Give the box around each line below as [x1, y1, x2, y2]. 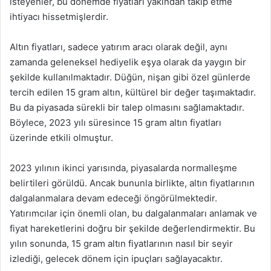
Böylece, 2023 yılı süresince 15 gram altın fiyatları [10, 117, 221, 128]
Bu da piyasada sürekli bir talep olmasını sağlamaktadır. [10, 102, 244, 113]
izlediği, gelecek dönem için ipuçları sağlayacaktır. [10, 253, 223, 264]
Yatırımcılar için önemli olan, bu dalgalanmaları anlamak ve [10, 207, 257, 219]
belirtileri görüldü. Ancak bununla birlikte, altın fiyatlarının [10, 177, 255, 189]
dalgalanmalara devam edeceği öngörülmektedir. [10, 192, 217, 204]
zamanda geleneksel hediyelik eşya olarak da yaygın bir [10, 56, 246, 68]
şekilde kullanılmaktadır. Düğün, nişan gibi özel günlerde [10, 71, 250, 83]
